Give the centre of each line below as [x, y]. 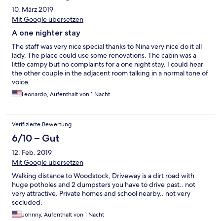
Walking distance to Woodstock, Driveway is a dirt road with [103, 176]
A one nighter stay [46, 33]
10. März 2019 [33, 10]
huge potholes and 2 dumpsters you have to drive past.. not [104, 185]
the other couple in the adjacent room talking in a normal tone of [110, 73]
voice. [21, 82]
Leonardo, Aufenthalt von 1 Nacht [66, 94]
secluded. [27, 203]
